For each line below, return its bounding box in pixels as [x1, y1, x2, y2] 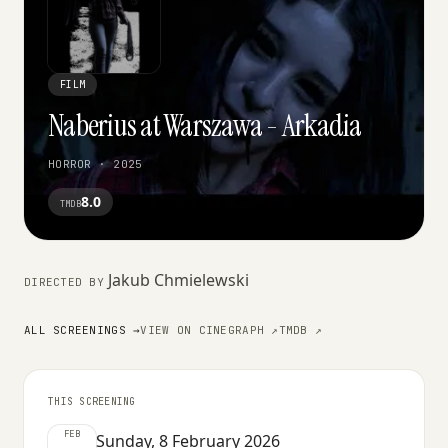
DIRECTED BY [24, 274, 105, 289]
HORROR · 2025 [48, 156, 143, 171]
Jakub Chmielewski [108, 268, 250, 291]
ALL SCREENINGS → [24, 322, 141, 337]
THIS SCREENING [48, 394, 136, 408]
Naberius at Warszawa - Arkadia [48, 105, 362, 145]
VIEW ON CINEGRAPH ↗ [140, 322, 279, 337]
